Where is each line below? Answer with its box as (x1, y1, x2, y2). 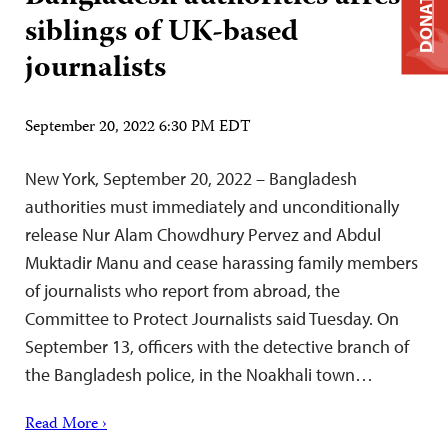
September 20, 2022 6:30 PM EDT (25, 114, 251, 141)
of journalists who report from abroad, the (25, 278, 340, 302)
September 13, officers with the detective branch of (25, 334, 409, 358)
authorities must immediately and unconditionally (25, 194, 399, 218)
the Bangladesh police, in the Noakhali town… (25, 362, 373, 386)
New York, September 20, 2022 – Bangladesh (25, 166, 357, 190)
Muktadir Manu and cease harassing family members (25, 250, 418, 274)
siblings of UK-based (25, 8, 298, 58)
